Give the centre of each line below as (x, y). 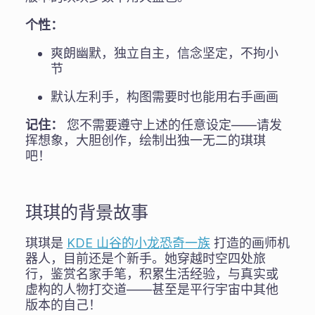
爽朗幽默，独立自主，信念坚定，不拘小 (164, 53)
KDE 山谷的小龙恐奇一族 (138, 243)
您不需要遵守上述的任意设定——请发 (172, 124)
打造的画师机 (250, 243)
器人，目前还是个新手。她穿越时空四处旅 (145, 258)
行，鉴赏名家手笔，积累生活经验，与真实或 (152, 274)
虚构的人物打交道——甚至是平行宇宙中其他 (152, 289)
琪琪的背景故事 (86, 212)
